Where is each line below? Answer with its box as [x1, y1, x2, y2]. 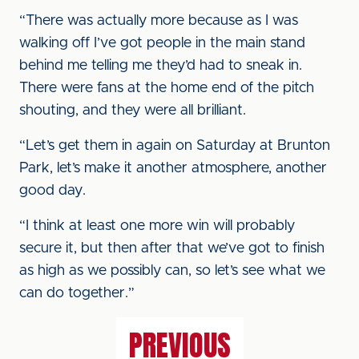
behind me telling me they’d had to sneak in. [19, 58, 302, 73]
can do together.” [19, 286, 135, 301]
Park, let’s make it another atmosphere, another [19, 161, 327, 175]
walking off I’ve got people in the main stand [19, 36, 305, 50]
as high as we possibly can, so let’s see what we [19, 264, 325, 278]
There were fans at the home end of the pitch [19, 81, 314, 95]
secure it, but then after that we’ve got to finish [19, 241, 325, 256]
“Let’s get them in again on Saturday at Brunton [19, 139, 330, 153]
